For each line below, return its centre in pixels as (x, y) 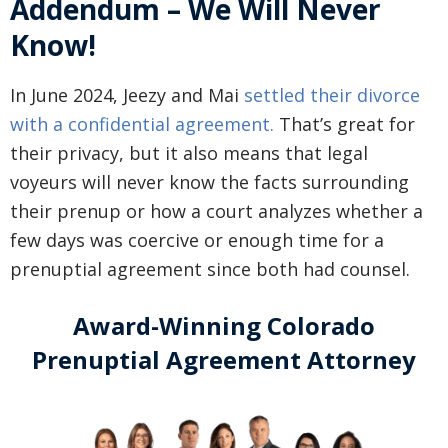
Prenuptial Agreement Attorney (224, 360)
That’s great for (344, 124)
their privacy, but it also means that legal (189, 153)
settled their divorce (332, 95)
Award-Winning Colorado (224, 326)
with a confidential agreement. (142, 124)
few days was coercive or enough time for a (197, 240)
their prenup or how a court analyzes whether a (216, 211)
